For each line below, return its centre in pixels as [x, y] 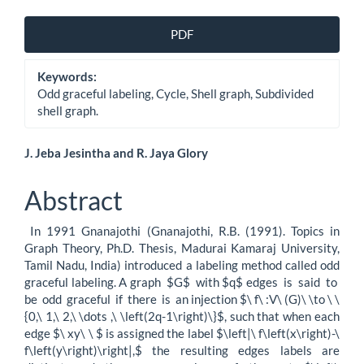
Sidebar [67, 58]
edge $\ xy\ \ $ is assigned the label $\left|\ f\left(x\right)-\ [182, 333]
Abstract [74, 200]
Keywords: [67, 76]
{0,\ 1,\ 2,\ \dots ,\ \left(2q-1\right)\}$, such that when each [182, 316]
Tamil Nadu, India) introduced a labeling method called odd [182, 265]
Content [71, 214]
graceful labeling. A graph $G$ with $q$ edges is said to [182, 282]
